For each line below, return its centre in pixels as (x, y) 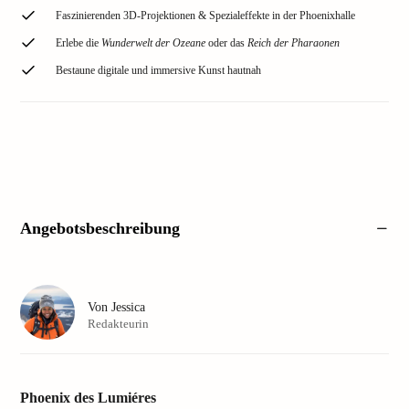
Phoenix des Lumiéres (88, 398)
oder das (226, 43)
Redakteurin (118, 323)
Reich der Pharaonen (294, 43)
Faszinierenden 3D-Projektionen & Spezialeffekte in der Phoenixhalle (205, 16)
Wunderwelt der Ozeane (153, 43)
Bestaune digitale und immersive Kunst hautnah (158, 70)
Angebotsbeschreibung (100, 228)
